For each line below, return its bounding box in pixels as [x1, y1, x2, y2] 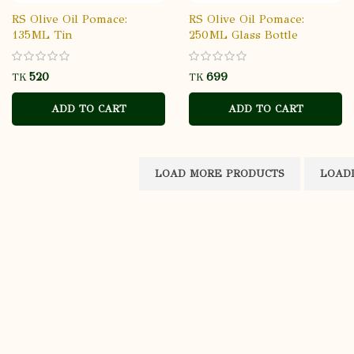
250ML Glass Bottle [189, 28, 298, 43]
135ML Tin [12, 28, 73, 43]
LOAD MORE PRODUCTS [154, 168, 284, 181]
